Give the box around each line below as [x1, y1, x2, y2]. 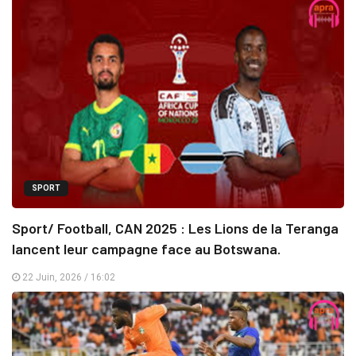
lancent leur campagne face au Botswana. [12, 239, 281, 257]
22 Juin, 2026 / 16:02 [20, 271, 115, 283]
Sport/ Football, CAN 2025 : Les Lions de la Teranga [12, 219, 339, 237]
